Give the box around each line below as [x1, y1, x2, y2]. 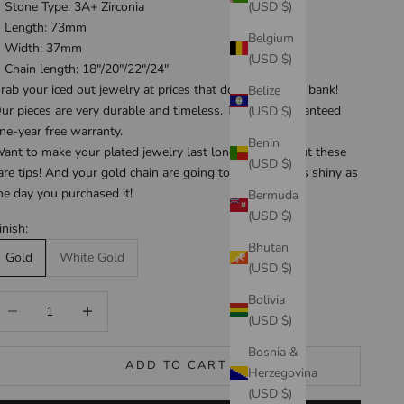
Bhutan [248, 238, 289, 256]
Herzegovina [248, 363, 317, 381]
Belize [248, 81, 280, 99]
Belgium [248, 29, 294, 47]
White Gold [60, 249, 125, 267]
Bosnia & [248, 343, 298, 361]
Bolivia [248, 290, 285, 308]
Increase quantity [67, 292, 163, 310]
